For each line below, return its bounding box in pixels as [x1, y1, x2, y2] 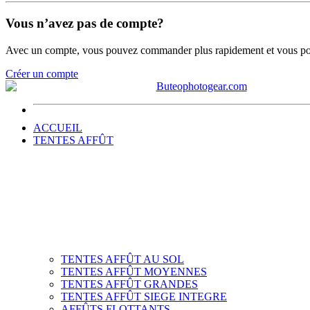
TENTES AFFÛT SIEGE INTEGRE [61, 290, 227, 302]
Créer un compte [6, 67, 78, 80]
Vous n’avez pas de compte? [6, 16, 164, 31]
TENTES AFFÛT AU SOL [61, 253, 184, 265]
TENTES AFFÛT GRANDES [61, 277, 198, 290]
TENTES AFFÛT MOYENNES [61, 265, 207, 277]
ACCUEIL [33, 121, 82, 134]
